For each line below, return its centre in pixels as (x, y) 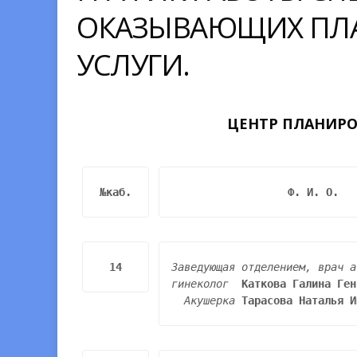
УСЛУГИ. (133, 65)
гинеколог (206, 284)
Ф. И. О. (313, 192)
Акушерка (213, 300)
